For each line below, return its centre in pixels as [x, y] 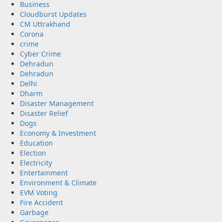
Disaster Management [57, 104]
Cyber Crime [40, 54]
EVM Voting [39, 193]
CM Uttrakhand [45, 24]
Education [36, 143]
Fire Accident [41, 203]
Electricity [36, 163]
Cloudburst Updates [53, 14]
